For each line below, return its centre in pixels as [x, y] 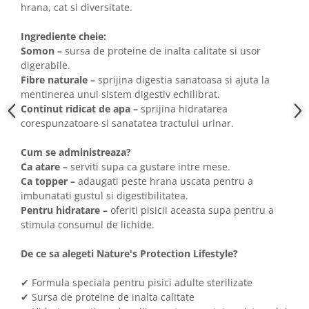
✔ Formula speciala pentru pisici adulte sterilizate [137, 282]
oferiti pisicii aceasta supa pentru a [192, 210]
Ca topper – [49, 181]
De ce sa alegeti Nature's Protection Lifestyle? [129, 253]
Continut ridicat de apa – [79, 109]
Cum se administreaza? [76, 152]
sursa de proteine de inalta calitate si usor [161, 51]
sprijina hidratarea [183, 109]
